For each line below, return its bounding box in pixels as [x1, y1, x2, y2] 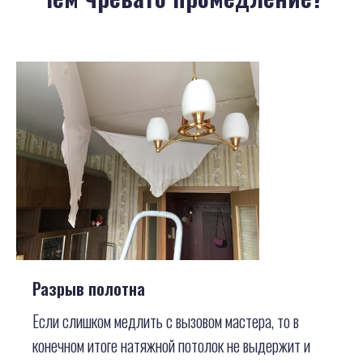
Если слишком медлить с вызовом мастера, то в [32, 308, 299, 333]
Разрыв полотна [32, 275, 145, 301]
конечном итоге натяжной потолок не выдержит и [32, 332, 310, 357]
